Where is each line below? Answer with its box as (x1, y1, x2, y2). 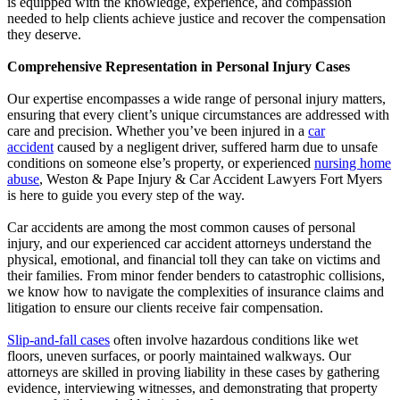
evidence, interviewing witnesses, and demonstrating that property (7, 379, 378, 396)
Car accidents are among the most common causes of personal (7, 219, 355, 235)
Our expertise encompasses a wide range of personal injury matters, (7, 90, 386, 106)
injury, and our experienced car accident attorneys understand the (7, 235, 371, 251)
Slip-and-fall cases (7, 331, 110, 347)
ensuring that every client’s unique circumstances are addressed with (7, 106, 389, 122)
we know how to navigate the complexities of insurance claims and (7, 283, 384, 299)
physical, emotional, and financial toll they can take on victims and (7, 251, 380, 267)
